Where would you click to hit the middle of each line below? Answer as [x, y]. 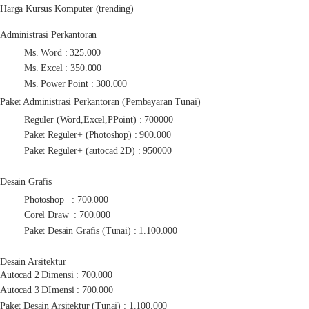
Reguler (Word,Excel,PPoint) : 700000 [99, 119]
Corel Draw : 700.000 [67, 215]
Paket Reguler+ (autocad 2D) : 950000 [98, 150]
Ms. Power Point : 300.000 [76, 83]
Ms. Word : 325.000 [63, 52]
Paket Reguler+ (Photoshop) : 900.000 [98, 135]
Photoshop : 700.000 [66, 199]
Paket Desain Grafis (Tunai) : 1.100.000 [101, 230]
